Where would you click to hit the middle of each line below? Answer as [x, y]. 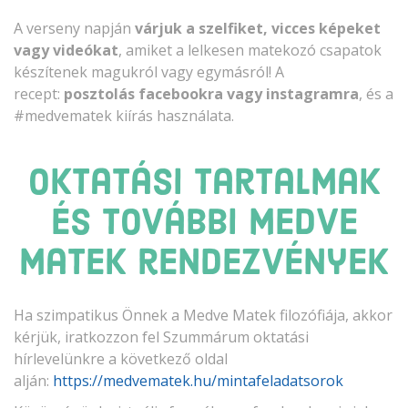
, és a [376, 93]
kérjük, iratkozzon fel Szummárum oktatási [161, 337]
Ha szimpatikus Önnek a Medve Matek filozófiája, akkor [203, 315]
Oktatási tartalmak [204, 184]
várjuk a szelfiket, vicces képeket [258, 28]
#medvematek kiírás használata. [124, 115]
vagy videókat [66, 50]
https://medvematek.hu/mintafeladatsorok [198, 380]
